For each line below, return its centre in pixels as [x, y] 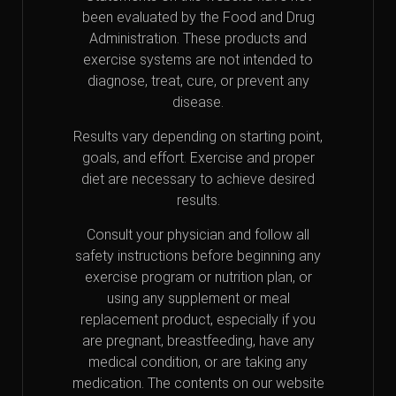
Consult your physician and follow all [198, 234]
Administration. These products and [198, 38]
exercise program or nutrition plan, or [198, 277]
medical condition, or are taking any [198, 362]
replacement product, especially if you [198, 319]
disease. [198, 102]
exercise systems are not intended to [198, 59]
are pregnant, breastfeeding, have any [198, 340]
